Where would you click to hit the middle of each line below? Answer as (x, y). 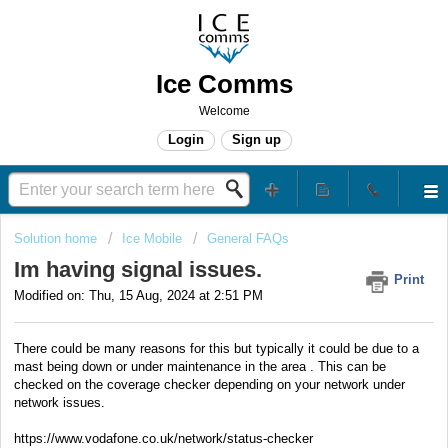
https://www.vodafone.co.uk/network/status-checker (163, 438)
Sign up (256, 139)
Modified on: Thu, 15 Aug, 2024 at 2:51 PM (138, 296)
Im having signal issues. (138, 270)
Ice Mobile (152, 238)
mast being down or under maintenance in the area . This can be (200, 366)
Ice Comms (224, 84)
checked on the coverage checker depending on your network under (209, 384)
